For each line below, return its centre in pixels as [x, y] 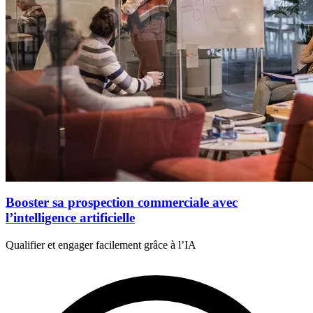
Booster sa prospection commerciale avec [122, 203]
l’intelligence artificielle [70, 218]
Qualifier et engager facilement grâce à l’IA [101, 245]
